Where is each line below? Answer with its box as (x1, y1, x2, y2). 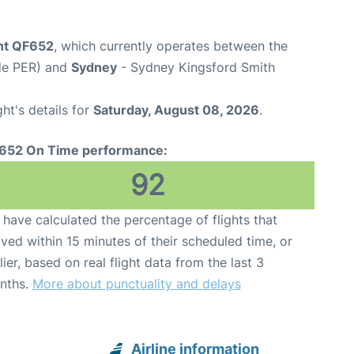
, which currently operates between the (54, 37, 288, 54)
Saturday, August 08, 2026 (93, 101, 259, 118)
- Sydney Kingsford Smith (117, 58, 275, 75)
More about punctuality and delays (32, 275, 241, 292)
